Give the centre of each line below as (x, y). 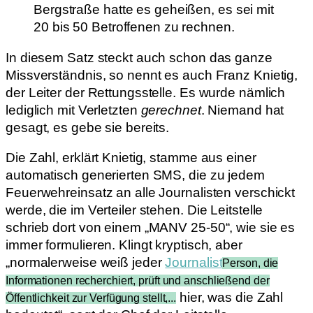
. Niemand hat (242, 110)
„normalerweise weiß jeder (86, 263)
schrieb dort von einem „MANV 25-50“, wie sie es (151, 228)
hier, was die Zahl (230, 298)
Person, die (250, 263)
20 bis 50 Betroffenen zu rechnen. (134, 27)
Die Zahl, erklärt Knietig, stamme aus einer (131, 158)
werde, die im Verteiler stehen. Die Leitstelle (134, 210)
